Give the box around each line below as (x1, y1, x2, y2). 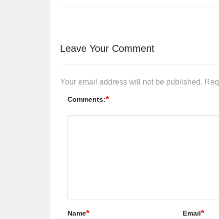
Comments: (67, 95, 106, 103)
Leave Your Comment (60, 43, 154, 54)
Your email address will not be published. (60, 77, 202, 86)
